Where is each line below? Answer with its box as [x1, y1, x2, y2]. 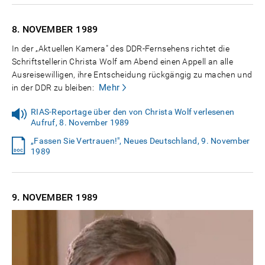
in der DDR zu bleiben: [12, 82, 95, 92]
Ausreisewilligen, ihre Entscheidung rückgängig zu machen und [12, 69, 253, 79]
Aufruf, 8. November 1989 [31, 117, 130, 127]
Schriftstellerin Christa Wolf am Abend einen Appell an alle [12, 56, 233, 66]
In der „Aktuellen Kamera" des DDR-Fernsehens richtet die [12, 43, 230, 53]
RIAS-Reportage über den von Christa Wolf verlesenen [31, 106, 235, 117]
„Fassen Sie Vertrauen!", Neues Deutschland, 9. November [31, 135, 250, 146]
